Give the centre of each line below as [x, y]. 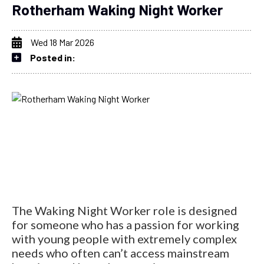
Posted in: [53, 57]
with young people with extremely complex [124, 238]
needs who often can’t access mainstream [121, 253]
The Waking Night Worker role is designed [125, 210]
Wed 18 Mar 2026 [62, 42]
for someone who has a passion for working [126, 224]
